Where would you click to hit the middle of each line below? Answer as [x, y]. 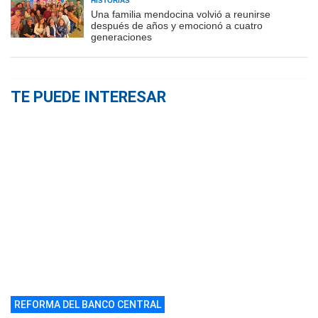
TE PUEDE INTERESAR [88, 97]
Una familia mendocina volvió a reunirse [181, 15]
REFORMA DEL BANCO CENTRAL [88, 305]
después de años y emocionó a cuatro [177, 26]
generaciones [121, 37]
